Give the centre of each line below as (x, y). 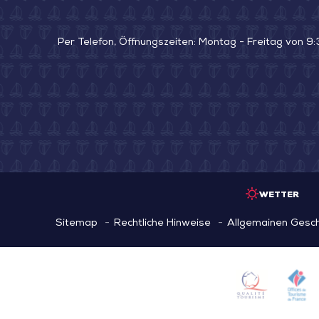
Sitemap (76, 224)
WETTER (279, 195)
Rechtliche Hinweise (162, 224)
